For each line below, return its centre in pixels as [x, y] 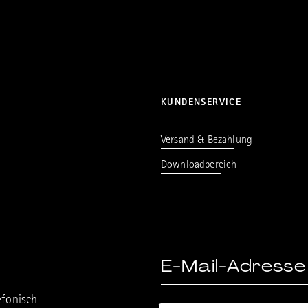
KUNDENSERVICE [201, 103]
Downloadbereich [199, 166]
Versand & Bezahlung [207, 141]
